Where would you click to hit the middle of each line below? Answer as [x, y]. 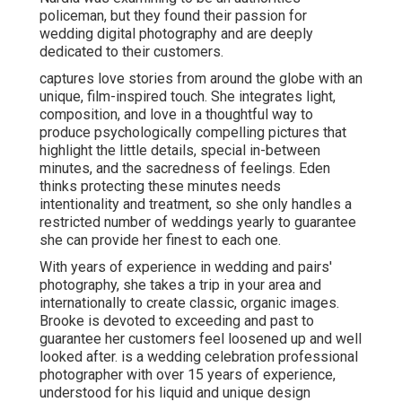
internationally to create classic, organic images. [189, 302]
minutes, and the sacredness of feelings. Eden [185, 168]
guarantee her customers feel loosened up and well [201, 338]
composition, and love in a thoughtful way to [176, 114]
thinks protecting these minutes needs [160, 186]
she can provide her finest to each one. [160, 240]
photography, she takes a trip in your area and [180, 284]
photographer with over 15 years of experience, [188, 374]
